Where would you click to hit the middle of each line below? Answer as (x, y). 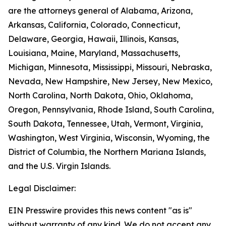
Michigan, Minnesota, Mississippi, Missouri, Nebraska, (110, 67)
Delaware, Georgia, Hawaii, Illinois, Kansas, (93, 39)
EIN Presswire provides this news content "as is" (100, 210)
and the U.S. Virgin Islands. (59, 166)
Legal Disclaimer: (42, 188)
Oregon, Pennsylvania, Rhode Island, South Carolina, (111, 109)
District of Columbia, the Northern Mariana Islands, (107, 152)
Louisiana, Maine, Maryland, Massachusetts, (94, 53)
